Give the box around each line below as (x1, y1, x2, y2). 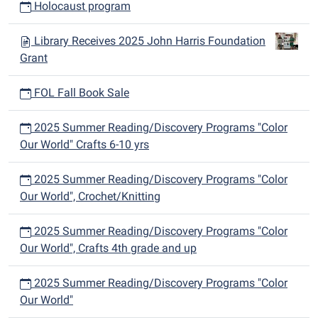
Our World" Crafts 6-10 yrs (20, 138, 149, 151)
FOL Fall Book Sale (31, 86, 129, 99)
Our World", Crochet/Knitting (20, 190, 160, 203)
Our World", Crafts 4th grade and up (20, 241, 197, 255)
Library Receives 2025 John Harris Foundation (34, 34, 265, 48)
